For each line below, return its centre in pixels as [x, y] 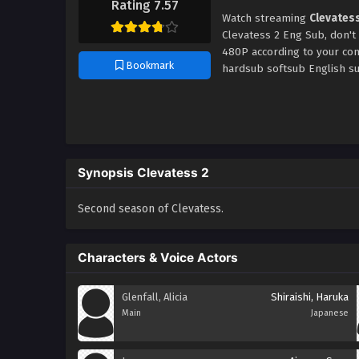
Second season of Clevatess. [151, 209]
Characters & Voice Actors [158, 258]
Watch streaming [266, 18]
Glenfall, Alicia [155, 297]
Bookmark [149, 66]
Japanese [330, 313]
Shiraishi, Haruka [310, 297]
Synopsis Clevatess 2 [143, 173]
